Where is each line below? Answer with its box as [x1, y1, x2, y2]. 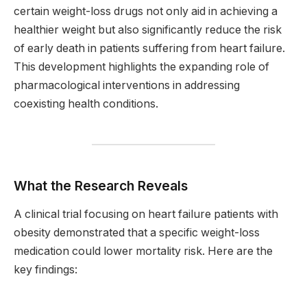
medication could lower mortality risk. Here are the [14, 245, 273, 258]
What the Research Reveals [14, 177, 188, 194]
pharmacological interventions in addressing [14, 79, 240, 93]
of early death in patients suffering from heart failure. [14, 42, 285, 56]
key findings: [14, 263, 77, 277]
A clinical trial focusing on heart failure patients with [14, 208, 278, 221]
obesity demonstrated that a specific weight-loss [14, 226, 260, 240]
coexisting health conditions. [14, 97, 158, 111]
